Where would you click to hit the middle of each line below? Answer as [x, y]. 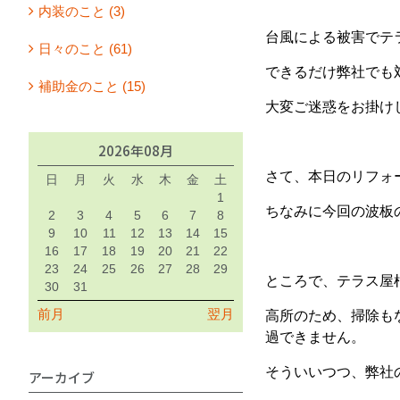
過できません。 [315, 337]
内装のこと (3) [82, 11]
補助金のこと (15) [92, 86]
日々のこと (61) [85, 48]
